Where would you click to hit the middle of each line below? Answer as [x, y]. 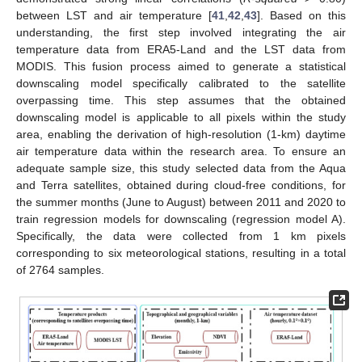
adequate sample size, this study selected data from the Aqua [181, 168]
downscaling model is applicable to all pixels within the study [181, 117]
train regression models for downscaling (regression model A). [181, 219]
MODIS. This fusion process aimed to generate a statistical [181, 66]
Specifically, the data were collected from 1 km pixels [181, 236]
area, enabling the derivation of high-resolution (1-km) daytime [181, 134]
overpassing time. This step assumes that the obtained [181, 100]
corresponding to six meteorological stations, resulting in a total [181, 253]
